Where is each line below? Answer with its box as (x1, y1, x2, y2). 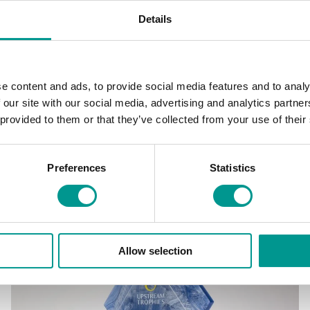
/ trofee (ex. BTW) (140, 174, 209, 185)
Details (138, 13, 172, 26)
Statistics (210, 162, 255, 174)
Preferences (47, 162, 107, 174)
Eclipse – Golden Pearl (94, 148, 216, 161)
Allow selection (118, 245, 192, 257)
